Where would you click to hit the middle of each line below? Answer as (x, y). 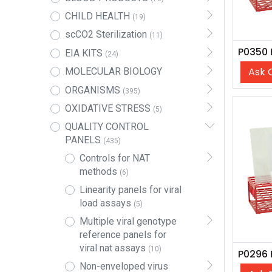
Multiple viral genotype (128, 222)
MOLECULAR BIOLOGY (113, 72)
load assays (105, 203)
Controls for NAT (114, 158)
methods (98, 172)
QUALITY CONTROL (107, 127)
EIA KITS (83, 53)
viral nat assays (112, 248)
